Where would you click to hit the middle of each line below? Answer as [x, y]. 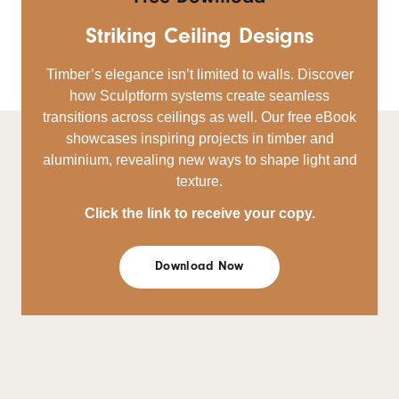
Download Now [199, 266]
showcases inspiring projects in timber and [199, 138]
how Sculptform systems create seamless [199, 96]
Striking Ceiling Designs [199, 36]
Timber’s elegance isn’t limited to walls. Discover [199, 74]
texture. [199, 181]
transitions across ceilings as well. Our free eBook [199, 117]
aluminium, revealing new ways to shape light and [199, 160]
